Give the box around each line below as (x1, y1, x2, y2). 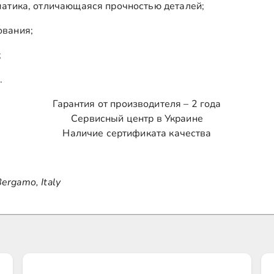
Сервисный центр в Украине (71, 112, 203, 125)
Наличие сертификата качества (62, 127, 212, 140)
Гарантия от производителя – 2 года (53, 97, 221, 111)
